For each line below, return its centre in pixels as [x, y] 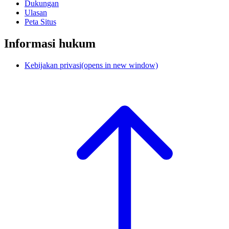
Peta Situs [40, 21]
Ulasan [36, 12]
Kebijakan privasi [53, 65]
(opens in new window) [120, 65]
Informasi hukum [50, 43]
